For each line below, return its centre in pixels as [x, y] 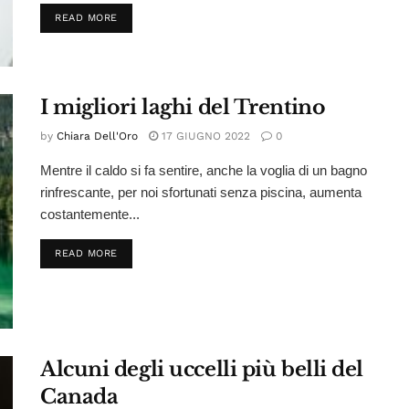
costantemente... [90, 214]
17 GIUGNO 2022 [204, 136]
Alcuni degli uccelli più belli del [202, 370]
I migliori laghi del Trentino [183, 107]
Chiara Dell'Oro [97, 136]
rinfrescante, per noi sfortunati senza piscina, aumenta [201, 192]
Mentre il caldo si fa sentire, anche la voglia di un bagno [204, 170]
